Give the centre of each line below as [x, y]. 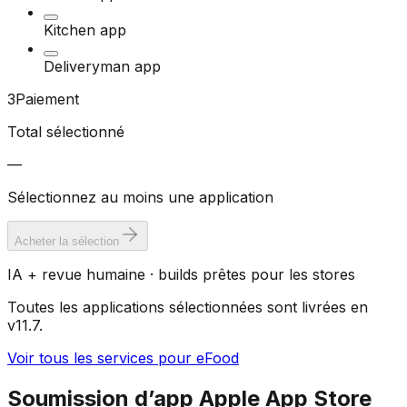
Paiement [47, 99]
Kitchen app [85, 30]
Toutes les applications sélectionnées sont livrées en [188, 308]
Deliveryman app [102, 67]
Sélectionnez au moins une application [140, 198]
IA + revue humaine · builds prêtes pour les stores [181, 275]
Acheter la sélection [67, 242]
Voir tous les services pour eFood [123, 358]
